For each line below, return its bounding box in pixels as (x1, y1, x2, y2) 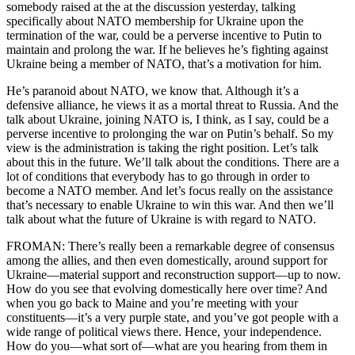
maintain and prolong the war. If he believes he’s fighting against (6, 43, 328, 57)
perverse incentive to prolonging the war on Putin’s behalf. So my (6, 127, 334, 141)
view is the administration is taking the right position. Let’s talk (6, 141, 319, 155)
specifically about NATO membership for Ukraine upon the (6, 14, 303, 29)
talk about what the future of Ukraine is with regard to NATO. (6, 212, 316, 227)
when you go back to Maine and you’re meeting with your (6, 296, 298, 311)
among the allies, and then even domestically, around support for (6, 254, 327, 268)
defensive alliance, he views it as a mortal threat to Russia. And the (6, 98, 338, 113)
